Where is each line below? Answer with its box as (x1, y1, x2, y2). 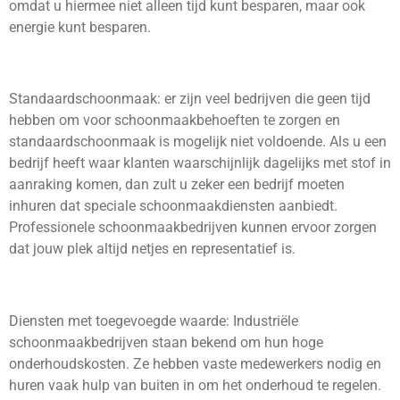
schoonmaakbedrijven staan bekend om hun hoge (9, 333, 323, 351)
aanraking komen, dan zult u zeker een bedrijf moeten (9, 176, 345, 194)
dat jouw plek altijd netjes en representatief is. (9, 240, 296, 258)
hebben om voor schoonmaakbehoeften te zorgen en (9, 112, 340, 129)
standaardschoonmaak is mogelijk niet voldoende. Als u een (9, 133, 387, 151)
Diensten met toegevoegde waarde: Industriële (9, 312, 298, 329)
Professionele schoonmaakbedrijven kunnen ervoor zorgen (9, 219, 377, 237)
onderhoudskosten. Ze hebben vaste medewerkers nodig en (9, 354, 381, 372)
